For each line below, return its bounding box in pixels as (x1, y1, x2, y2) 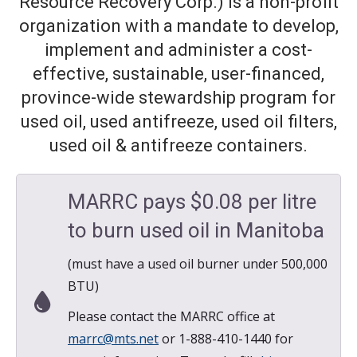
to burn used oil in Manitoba (68, 218, 324, 242)
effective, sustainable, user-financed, (33, 64, 324, 84)
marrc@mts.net (68, 330, 159, 347)
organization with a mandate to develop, (18, 16, 339, 36)
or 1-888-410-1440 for (159, 330, 293, 347)
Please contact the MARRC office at (68, 308, 275, 325)
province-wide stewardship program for (22, 88, 335, 108)
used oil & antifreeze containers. (49, 135, 308, 155)
